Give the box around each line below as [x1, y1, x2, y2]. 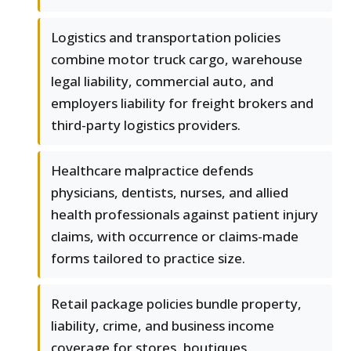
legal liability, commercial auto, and [51, 72, 273, 91]
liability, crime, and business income [51, 317, 274, 335]
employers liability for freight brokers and [51, 94, 313, 113]
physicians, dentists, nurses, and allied [51, 183, 288, 202]
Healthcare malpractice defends [51, 161, 253, 180]
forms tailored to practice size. [51, 249, 245, 268]
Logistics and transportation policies [51, 28, 280, 47]
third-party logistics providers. [51, 116, 241, 135]
